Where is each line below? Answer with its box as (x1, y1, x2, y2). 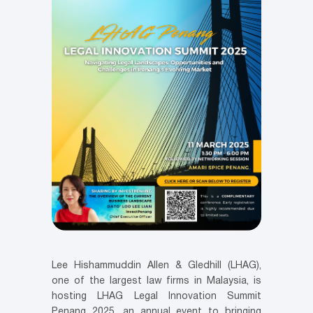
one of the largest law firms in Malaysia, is (52, 276, 261, 286)
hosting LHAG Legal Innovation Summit (52, 291, 261, 301)
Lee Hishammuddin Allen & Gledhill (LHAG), (52, 261, 261, 270)
